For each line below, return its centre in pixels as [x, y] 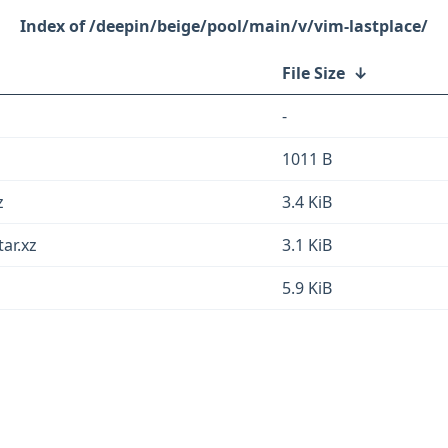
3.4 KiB [307, 202]
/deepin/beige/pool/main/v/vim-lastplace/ [258, 26]
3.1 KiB [307, 245]
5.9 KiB [307, 288]
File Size [313, 73]
